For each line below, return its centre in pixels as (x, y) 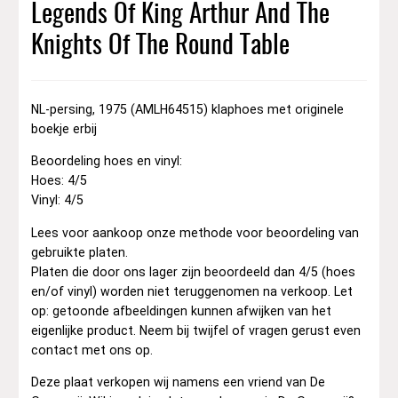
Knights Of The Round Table (160, 46)
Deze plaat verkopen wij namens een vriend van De (178, 382)
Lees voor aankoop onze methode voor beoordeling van (195, 232)
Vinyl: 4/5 (57, 200)
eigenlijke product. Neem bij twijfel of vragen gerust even (195, 330)
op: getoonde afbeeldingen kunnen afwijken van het (181, 310)
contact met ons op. (92, 350)
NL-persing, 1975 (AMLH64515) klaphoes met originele (187, 109)
